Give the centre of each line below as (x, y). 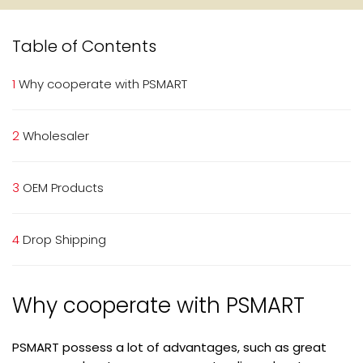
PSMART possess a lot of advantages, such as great (169, 348)
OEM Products (62, 188)
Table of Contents (84, 47)
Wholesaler (54, 136)
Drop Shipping (63, 240)
